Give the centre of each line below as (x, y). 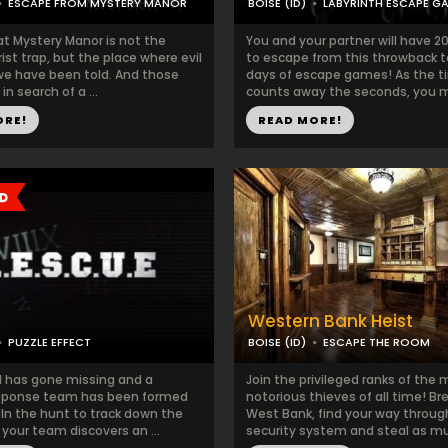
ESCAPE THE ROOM (376, 342)
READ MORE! (300, 120)
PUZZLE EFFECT (49, 342)
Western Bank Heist (330, 321)
